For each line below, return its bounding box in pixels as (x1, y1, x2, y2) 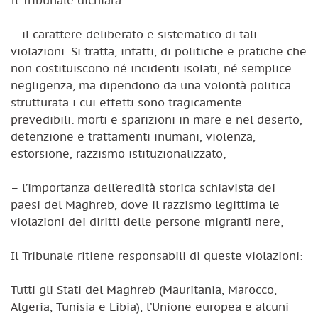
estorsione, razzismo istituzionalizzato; (11, 146, 226, 160)
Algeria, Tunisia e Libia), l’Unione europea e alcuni (11, 299, 289, 314)
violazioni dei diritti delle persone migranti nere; (11, 214, 283, 229)
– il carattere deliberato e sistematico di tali (11, 26, 257, 41)
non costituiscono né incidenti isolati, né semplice (11, 60, 292, 75)
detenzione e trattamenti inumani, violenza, (11, 128, 256, 143)
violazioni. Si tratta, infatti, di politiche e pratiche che (11, 43, 307, 58)
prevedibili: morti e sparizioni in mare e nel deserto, (11, 111, 302, 126)
